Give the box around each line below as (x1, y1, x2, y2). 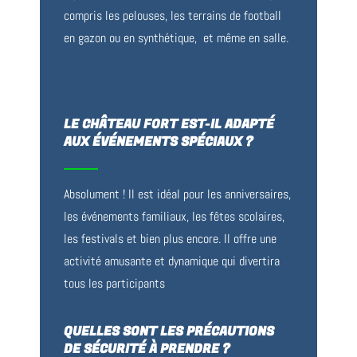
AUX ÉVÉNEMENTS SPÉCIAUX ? (64, 131, 253, 151)
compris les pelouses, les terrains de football (64, 6, 281, 24)
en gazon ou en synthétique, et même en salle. (64, 29, 288, 46)
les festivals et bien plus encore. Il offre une (64, 229, 277, 247)
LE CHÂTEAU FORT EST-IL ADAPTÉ (64, 114, 274, 134)
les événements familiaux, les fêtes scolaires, (64, 207, 284, 225)
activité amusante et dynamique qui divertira (64, 252, 280, 269)
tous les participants (64, 274, 165, 292)
